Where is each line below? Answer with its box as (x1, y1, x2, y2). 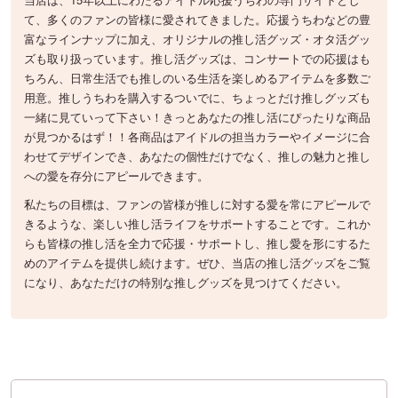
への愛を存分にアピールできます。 (24, 167, 209, 185)
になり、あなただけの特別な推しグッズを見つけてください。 (24, 274, 347, 291)
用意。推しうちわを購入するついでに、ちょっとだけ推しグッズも (24, 89, 370, 107)
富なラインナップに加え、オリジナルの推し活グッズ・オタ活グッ (24, 30, 370, 48)
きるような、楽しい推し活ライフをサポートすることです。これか (24, 215, 370, 233)
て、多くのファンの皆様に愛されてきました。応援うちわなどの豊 (24, 11, 370, 28)
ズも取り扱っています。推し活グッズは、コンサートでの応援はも (24, 50, 370, 68)
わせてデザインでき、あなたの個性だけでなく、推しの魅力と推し (24, 147, 370, 165)
